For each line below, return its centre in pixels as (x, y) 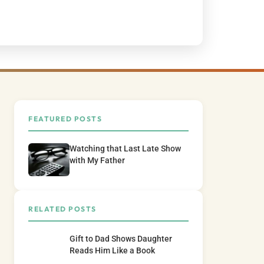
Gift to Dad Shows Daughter (121, 239)
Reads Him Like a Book (112, 251)
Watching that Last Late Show (125, 149)
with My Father (97, 161)
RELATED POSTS (62, 209)
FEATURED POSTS (65, 119)
